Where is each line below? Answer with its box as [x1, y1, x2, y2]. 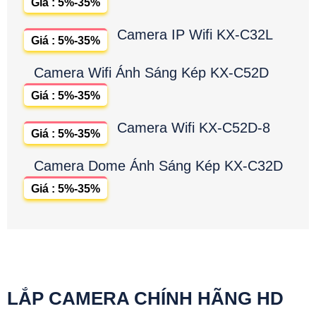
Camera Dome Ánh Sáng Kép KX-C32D [34, 158, 283, 174]
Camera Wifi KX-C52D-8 [117, 120, 270, 136]
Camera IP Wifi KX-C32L [117, 27, 273, 43]
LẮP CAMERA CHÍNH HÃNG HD [7, 288, 284, 310]
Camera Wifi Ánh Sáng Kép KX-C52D [34, 65, 269, 81]
